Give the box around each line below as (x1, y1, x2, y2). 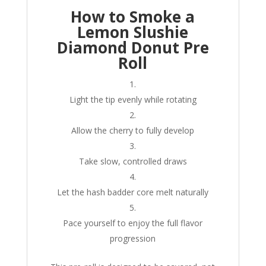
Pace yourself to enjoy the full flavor (63, 217, 203, 229)
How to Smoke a (71, 6, 195, 28)
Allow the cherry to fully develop (71, 125, 195, 137)
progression (110, 233, 156, 245)
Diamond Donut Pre (56, 37, 209, 59)
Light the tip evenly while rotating (69, 94, 197, 106)
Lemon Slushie (77, 21, 189, 43)
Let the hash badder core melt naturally (57, 186, 209, 198)
